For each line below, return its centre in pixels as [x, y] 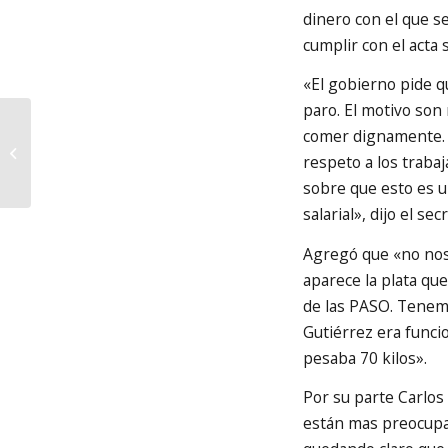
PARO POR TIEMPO [91, 141]
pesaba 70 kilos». [365, 357]
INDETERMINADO [85, 162]
